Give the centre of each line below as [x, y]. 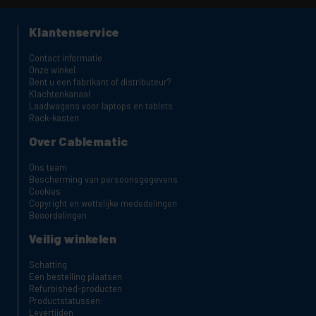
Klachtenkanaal [60, 94]
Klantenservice [74, 32]
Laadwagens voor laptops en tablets [101, 106]
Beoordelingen [58, 215]
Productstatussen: [66, 301]
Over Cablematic [78, 141]
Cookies [45, 192]
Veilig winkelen [73, 239]
